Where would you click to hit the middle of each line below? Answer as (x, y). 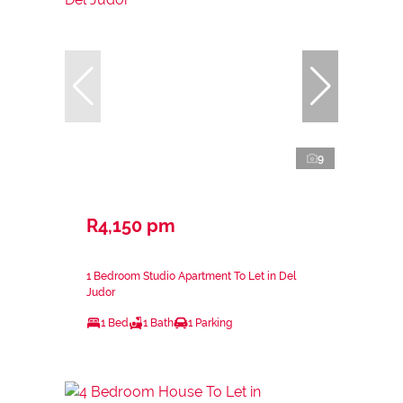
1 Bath (158, 322)
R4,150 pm (131, 225)
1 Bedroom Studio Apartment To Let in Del (191, 276)
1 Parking (210, 322)
